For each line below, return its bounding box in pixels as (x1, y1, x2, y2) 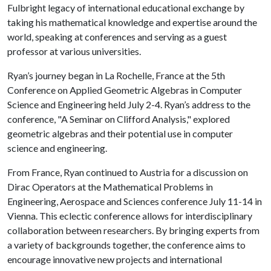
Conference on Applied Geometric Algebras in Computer (7, 84, 242, 96)
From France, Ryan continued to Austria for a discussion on (7, 166, 248, 178)
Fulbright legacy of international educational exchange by (7, 2, 244, 13)
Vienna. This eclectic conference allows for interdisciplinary (7, 210, 252, 221)
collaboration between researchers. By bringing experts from (7, 224, 260, 236)
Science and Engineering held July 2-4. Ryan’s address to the (7, 99, 250, 110)
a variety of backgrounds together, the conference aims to (7, 239, 246, 250)
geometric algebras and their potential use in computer (7, 128, 233, 139)
